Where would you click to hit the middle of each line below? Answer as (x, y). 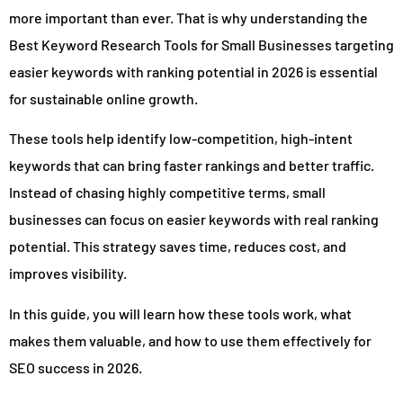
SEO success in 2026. (76, 367)
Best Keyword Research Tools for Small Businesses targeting (201, 44)
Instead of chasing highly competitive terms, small (167, 193)
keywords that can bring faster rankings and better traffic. (192, 166)
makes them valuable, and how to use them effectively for (190, 340)
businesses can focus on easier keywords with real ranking (194, 219)
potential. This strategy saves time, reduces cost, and (178, 246)
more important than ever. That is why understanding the (188, 17)
